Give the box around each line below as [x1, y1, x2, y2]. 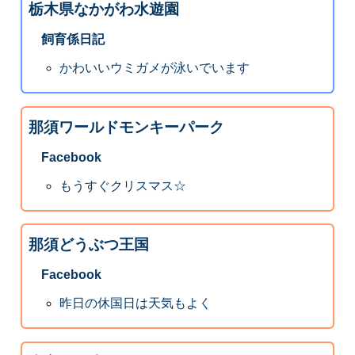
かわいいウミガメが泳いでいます [59, 61, 250, 75]
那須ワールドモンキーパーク [28, 118, 224, 136]
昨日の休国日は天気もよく [59, 296, 212, 311]
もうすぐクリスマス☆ [59, 178, 187, 193]
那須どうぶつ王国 [28, 236, 149, 254]
